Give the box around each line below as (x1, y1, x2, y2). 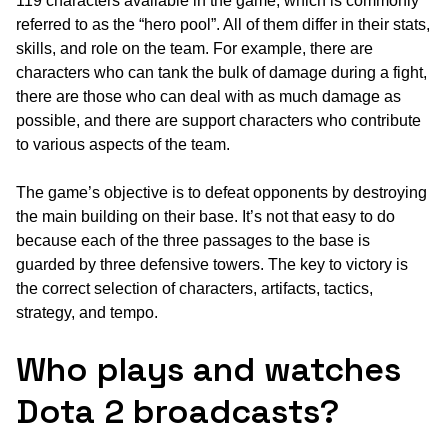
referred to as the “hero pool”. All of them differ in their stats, (16, 16, 430, 34)
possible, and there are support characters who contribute (16, 112, 421, 130)
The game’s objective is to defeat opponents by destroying (16, 184, 427, 202)
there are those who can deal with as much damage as (16, 88, 401, 106)
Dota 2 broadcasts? (16, 390, 339, 434)
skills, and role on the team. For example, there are (16, 40, 373, 58)
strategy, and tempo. (16, 304, 158, 322)
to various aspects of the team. (16, 136, 230, 154)
